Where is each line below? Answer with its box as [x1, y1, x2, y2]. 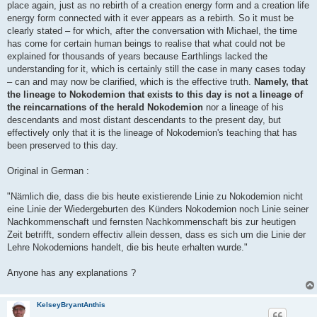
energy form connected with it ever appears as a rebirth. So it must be [7, 13, 294, 24]
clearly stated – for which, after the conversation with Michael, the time [7, 25, 297, 37]
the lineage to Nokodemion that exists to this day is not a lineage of [7, 89, 303, 100]
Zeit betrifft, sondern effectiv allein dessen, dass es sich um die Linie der [7, 229, 306, 241]
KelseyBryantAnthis [37, 301, 105, 309]
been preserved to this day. [7, 140, 118, 151]
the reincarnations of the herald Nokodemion [7, 102, 203, 113]
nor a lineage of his [203, 102, 284, 113]
